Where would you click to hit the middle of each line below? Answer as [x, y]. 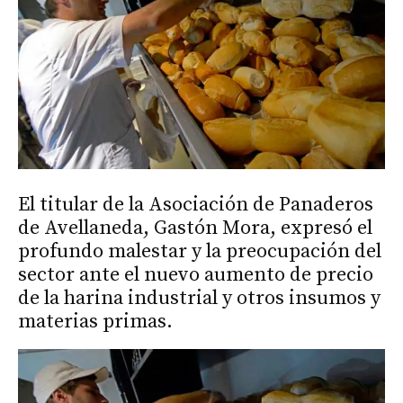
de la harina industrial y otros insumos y [199, 299]
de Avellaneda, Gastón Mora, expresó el [195, 228]
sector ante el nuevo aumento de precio [196, 275]
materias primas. [95, 322]
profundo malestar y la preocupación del [200, 252]
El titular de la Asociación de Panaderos [196, 205]
